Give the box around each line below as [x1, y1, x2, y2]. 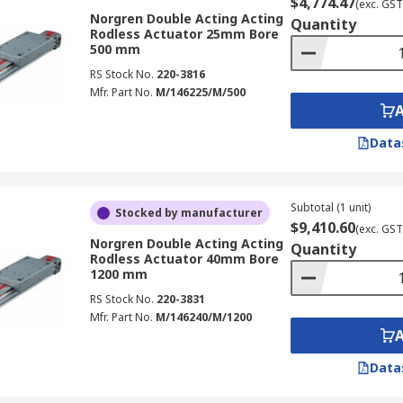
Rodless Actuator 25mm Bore [89, 25, 279, 42]
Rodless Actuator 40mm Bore [89, 250, 279, 267]
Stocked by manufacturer [114, 205, 263, 220]
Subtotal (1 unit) [290, 200, 371, 215]
